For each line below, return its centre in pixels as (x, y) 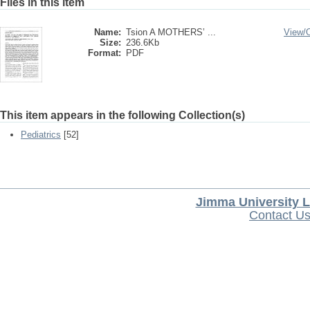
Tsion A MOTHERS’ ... (171, 32)
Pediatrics (41, 135)
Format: (104, 53)
